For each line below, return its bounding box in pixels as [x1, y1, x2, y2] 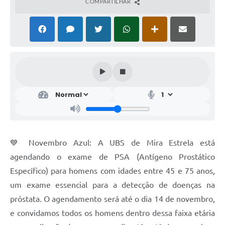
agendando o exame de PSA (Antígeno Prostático [10, 152, 215, 162]
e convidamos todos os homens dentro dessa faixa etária [10, 208, 215, 218]
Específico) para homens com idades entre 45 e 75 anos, [10, 166, 215, 176]
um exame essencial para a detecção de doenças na [10, 180, 215, 190]
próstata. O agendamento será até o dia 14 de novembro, [10, 194, 215, 204]
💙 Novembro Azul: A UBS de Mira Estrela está [10, 138, 215, 148]
